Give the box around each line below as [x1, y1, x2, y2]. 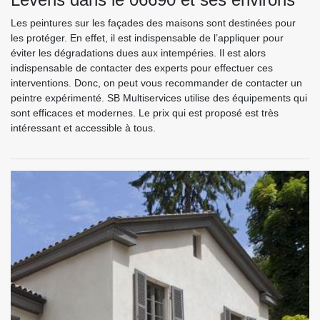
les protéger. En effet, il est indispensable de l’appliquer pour [11, 32, 284, 44]
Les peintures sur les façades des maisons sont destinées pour [11, 17, 296, 29]
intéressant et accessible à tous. [11, 122, 156, 134]
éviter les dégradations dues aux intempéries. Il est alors [11, 47, 266, 59]
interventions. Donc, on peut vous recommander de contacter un [11, 77, 302, 89]
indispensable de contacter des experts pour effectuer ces [11, 62, 273, 74]
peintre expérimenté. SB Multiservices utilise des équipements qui [11, 92, 307, 104]
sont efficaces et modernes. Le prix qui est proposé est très [11, 107, 279, 119]
